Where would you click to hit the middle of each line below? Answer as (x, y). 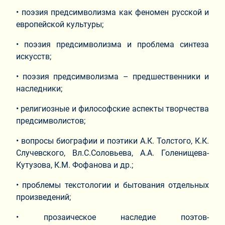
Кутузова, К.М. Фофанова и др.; (75, 165)
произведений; (43, 197)
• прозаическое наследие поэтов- (113, 217)
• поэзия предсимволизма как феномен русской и (113, 13)
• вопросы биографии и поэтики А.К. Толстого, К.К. (113, 141)
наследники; (40, 89)
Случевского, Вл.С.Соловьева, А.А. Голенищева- (113, 153)
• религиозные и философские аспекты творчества (113, 109)
